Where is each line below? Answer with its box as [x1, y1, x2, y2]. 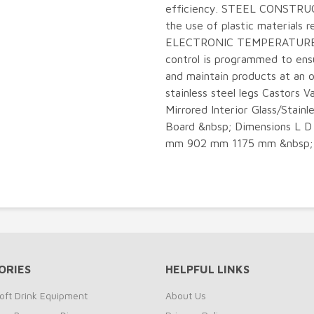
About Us [165, 289, 206, 301]
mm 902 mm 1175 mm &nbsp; [165, 137, 313, 149]
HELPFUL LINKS [165, 263, 250, 275]
